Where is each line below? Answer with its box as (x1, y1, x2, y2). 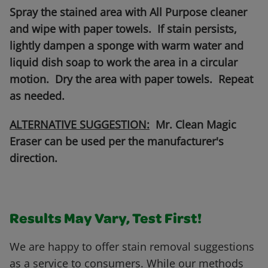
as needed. (10, 89, 65, 103)
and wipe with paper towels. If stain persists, (10, 22, 237, 36)
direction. (10, 151, 57, 166)
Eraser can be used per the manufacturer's (10, 134, 224, 149)
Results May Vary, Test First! (10, 213, 202, 228)
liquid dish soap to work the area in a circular (10, 55, 237, 70)
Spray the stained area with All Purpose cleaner (10, 5, 247, 20)
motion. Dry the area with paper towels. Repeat (10, 72, 253, 87)
